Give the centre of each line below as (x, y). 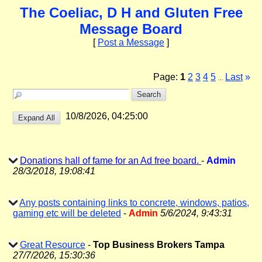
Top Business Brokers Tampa (159, 245)
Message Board (131, 29)
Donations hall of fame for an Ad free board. (111, 161)
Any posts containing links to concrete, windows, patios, (134, 203)
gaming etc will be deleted (67, 213)
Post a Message (131, 42)
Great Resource (53, 245)
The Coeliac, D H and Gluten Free (131, 13)
